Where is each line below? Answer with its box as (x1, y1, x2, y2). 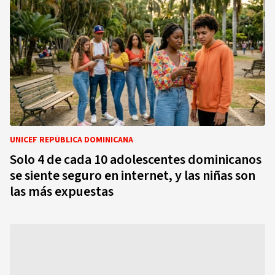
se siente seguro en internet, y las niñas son (10, 166, 255, 185)
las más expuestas (10, 182, 114, 201)
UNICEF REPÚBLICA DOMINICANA (10, 134, 133, 146)
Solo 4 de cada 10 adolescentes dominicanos (10, 150, 261, 169)
